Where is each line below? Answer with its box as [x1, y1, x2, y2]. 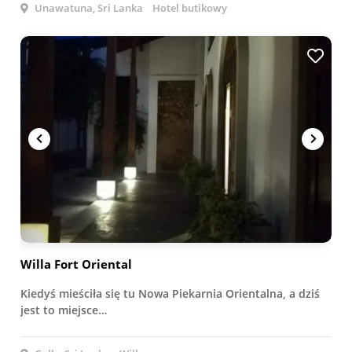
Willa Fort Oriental [20, 255, 132, 272]
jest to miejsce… [20, 302, 107, 317]
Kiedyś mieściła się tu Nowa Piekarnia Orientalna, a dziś [20, 285, 320, 301]
